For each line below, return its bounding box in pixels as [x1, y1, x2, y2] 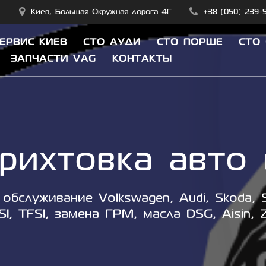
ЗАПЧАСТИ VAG [10, 53, 96, 64]
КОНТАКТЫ [112, 53, 173, 64]
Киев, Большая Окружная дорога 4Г [30, 8, 172, 15]
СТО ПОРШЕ [157, 36, 223, 47]
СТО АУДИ [83, 36, 141, 47]
